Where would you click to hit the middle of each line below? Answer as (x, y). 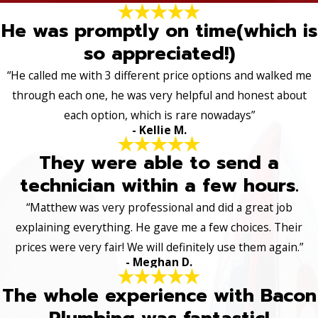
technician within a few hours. (159, 186)
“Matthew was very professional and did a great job (159, 208)
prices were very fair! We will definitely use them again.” (159, 247)
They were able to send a (159, 163)
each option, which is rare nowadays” (159, 115)
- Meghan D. (159, 262)
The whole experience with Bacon (159, 295)
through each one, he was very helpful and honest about (159, 95)
